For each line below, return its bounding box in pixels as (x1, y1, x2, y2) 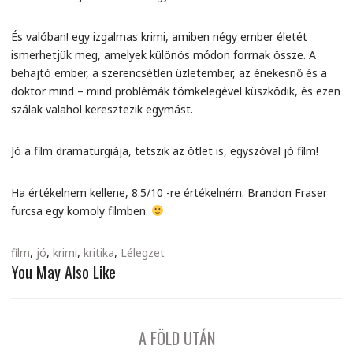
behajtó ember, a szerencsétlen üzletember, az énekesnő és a (11, 65, 327, 80)
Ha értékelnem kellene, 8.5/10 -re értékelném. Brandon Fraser (11, 185, 327, 200)
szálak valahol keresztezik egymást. (11, 102, 193, 117)
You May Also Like (11, 260, 116, 284)
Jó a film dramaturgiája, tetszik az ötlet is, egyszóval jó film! (11, 143, 318, 158)
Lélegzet (121, 245, 165, 260)
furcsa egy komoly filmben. (11, 203, 151, 218)
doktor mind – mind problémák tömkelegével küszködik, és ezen (11, 84, 340, 98)
